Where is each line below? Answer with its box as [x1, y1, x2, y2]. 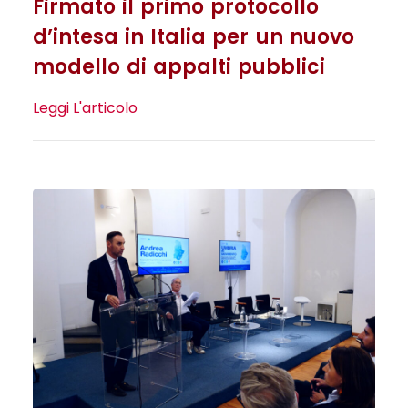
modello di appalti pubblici [32, 53, 326, 82]
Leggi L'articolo [32, 97, 138, 119]
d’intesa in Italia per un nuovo [32, 23, 354, 52]
